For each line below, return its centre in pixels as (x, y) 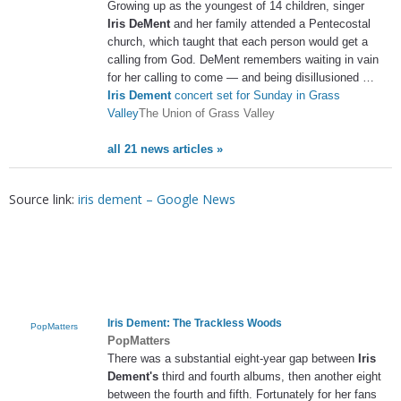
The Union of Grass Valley (207, 113)
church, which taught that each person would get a (238, 41)
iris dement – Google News (157, 200)
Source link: (43, 200)
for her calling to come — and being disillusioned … (241, 77)
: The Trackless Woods (224, 323)
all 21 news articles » (165, 149)
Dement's (133, 376)
